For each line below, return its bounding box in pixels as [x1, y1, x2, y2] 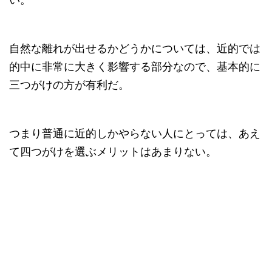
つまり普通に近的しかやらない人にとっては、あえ [9, 127, 260, 140]
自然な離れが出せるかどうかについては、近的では [9, 42, 260, 55]
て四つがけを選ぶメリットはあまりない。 [9, 145, 217, 158]
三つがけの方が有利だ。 [9, 78, 129, 92]
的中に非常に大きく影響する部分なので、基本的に [9, 60, 260, 73]
